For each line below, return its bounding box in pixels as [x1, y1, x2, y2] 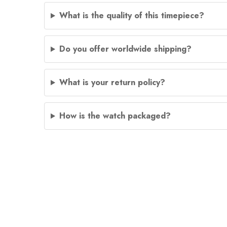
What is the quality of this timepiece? [59, 10, 204, 22]
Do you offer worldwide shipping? [59, 43, 192, 55]
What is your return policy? [59, 77, 165, 89]
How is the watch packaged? [59, 110, 171, 122]
